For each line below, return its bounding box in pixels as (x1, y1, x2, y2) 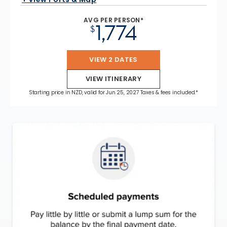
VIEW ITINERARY (85, 73, 142, 84)
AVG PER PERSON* (84, 15, 143, 24)
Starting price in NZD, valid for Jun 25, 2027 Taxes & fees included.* (28, 88, 199, 96)
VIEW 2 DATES (89, 54, 138, 64)
